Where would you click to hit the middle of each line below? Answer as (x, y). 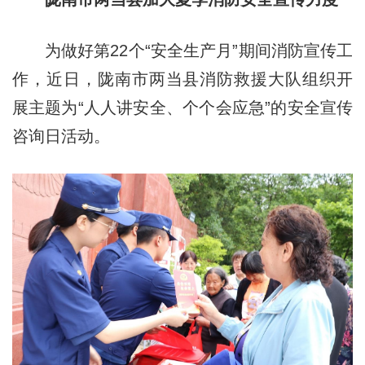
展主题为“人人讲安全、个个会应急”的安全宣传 (182, 108)
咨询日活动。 (61, 136)
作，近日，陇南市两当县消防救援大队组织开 (182, 79)
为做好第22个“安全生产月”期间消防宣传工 (182, 51)
